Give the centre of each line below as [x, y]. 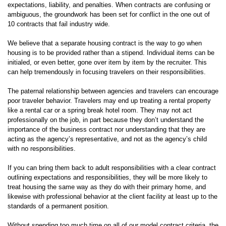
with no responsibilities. [42, 149]
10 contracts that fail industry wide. [59, 24]
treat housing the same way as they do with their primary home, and [107, 187]
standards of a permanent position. [58, 206]
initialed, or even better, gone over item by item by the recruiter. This [107, 62]
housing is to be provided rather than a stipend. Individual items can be [111, 53]
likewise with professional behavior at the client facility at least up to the [112, 196]
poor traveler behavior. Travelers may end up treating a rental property [109, 101]
